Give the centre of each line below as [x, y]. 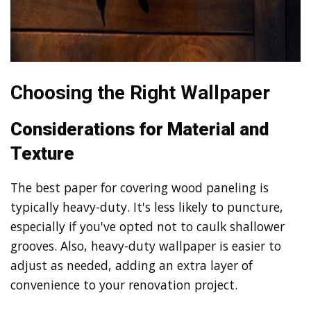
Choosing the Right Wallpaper [140, 92]
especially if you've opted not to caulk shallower [148, 227]
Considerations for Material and [140, 129]
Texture [42, 153]
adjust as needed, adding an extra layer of [132, 266]
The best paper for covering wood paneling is [140, 188]
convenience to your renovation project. [124, 285]
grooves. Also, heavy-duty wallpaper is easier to [146, 246]
